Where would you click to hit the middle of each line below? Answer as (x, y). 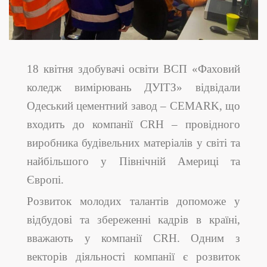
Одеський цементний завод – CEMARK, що (133, 106)
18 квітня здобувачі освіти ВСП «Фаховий (133, 69)
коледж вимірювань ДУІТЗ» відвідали (133, 88)
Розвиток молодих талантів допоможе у (133, 201)
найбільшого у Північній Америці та (133, 162)
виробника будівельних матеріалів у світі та (133, 143)
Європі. (45, 180)
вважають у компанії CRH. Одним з (133, 238)
